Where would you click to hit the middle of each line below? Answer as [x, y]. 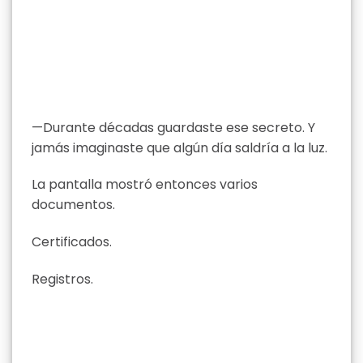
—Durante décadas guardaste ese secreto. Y [173, 127]
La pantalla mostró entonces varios [145, 185]
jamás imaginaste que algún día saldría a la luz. [179, 147]
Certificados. [72, 242]
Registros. [62, 280]
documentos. [73, 205]
